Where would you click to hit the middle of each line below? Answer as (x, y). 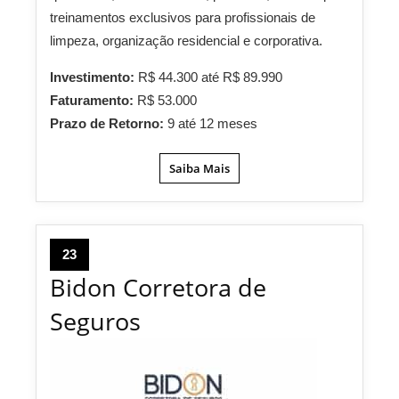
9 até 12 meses (212, 124)
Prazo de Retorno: (109, 124)
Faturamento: (94, 101)
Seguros (95, 322)
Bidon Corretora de (158, 288)
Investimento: (94, 77)
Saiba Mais (199, 169)
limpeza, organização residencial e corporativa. (188, 41)
